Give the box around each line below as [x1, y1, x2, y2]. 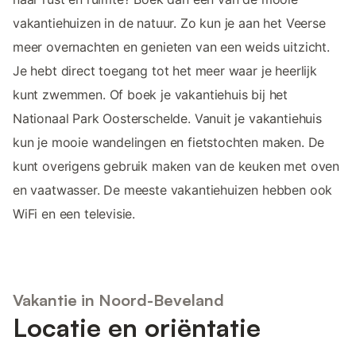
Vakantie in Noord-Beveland [13, 290, 224, 311]
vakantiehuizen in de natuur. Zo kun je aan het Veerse [13, 14, 326, 31]
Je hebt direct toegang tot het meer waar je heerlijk [13, 62, 317, 79]
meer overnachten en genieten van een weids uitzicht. [13, 38, 330, 55]
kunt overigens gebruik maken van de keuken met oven [13, 157, 340, 174]
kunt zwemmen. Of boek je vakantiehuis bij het [13, 86, 288, 103]
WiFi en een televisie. [13, 205, 136, 222]
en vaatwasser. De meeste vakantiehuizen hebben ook [13, 181, 333, 198]
